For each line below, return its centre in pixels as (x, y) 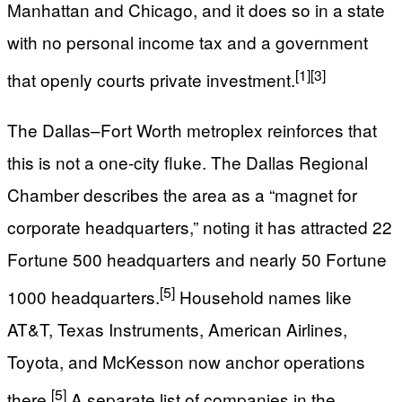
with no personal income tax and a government (188, 42)
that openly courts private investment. (151, 80)
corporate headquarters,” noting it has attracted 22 (200, 226)
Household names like (263, 296)
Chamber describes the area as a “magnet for (182, 194)
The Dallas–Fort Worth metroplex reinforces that (192, 129)
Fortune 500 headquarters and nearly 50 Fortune (197, 258)
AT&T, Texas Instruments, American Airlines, (177, 328)
